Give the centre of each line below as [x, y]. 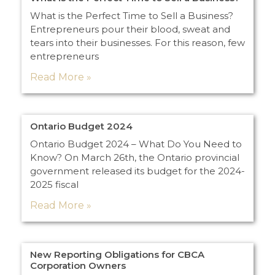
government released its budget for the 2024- [137, 171]
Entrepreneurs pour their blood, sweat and [130, 29]
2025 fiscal [54, 184]
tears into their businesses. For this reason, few [137, 42]
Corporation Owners [78, 265]
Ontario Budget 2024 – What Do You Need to [136, 144]
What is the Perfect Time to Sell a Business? [132, 15]
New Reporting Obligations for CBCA [117, 254]
